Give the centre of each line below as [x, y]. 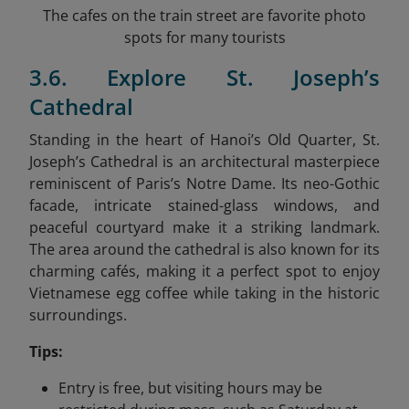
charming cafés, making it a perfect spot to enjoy [204, 271]
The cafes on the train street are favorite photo [204, 15]
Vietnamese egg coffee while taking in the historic [204, 293]
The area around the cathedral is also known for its [204, 249]
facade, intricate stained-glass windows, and [204, 205]
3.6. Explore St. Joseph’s [204, 77]
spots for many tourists [204, 37]
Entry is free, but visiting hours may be [190, 388]
